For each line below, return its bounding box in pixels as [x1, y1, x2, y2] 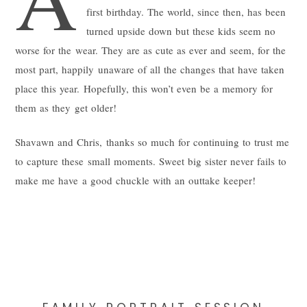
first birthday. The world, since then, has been [86, 4, 286, 19]
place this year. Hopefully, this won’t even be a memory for [15, 81, 273, 95]
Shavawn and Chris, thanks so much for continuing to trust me [15, 134, 289, 149]
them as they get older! [15, 100, 116, 114]
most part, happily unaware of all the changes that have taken [15, 62, 284, 76]
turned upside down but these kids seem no [86, 23, 276, 38]
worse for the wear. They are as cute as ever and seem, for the [15, 42, 286, 57]
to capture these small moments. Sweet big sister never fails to [15, 153, 286, 168]
